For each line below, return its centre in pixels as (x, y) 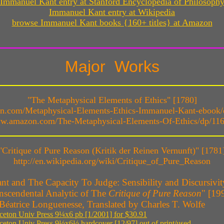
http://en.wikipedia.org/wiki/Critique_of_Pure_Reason (112, 161)
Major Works (112, 67)
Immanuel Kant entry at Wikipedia (112, 12)
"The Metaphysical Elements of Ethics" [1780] (112, 100)
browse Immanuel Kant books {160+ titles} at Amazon (112, 23)
